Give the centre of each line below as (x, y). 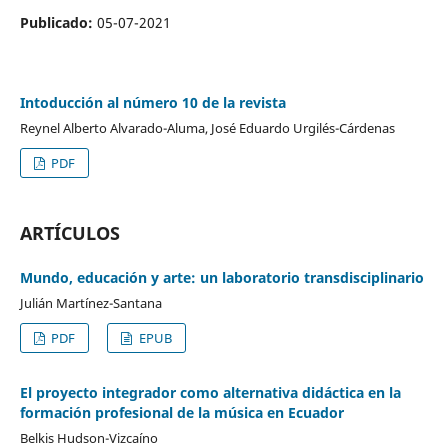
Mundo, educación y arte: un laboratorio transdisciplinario (221, 277)
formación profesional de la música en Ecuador (181, 412)
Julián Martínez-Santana (90, 302)
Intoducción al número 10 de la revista (152, 102)
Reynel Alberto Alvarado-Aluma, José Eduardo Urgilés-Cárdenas (207, 127)
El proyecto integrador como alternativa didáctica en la (210, 392)
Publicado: (58, 22)
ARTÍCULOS (69, 232)
